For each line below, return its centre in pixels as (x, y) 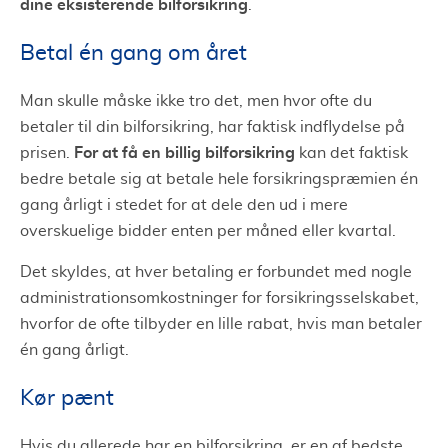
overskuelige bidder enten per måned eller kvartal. (208, 230)
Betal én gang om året (133, 52)
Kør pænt (67, 397)
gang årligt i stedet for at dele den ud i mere (184, 204)
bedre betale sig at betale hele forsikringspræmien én (219, 178)
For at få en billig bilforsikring (184, 152)
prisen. (47, 152)
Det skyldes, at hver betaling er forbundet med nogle (216, 271)
